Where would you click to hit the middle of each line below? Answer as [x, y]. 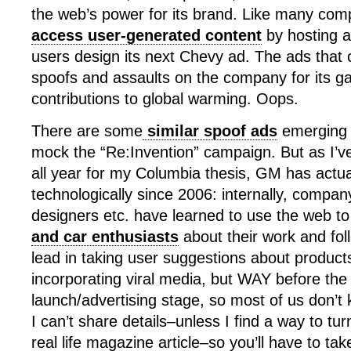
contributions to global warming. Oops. [165, 99]
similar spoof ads [210, 131]
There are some [87, 131]
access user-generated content [147, 35]
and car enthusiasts [105, 237]
